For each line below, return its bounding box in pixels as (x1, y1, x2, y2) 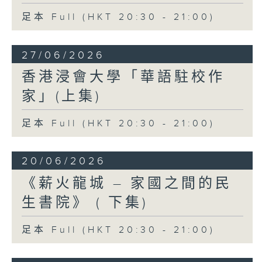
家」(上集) (21, 88, 101, 105)
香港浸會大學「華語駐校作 (21, 68, 225, 85)
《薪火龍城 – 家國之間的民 (21, 175, 232, 192)
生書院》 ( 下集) (21, 194, 148, 211)
